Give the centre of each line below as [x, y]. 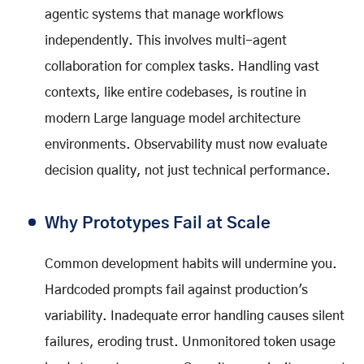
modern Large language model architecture [173, 118]
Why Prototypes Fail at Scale [158, 223]
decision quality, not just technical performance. [188, 170]
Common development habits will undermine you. [191, 264]
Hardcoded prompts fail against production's [176, 290]
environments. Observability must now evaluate [186, 144]
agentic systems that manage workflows [164, 14]
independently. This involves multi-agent [166, 40]
